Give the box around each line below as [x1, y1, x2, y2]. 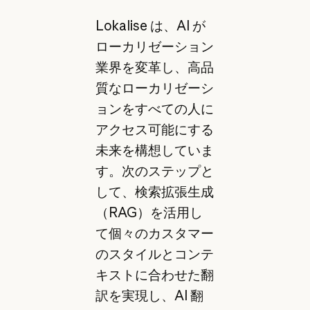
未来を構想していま [95, 141, 214, 158]
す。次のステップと [95, 162, 214, 179]
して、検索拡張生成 [95, 183, 214, 200]
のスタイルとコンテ [95, 245, 214, 262]
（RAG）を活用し [95, 203, 203, 221]
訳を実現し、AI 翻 [95, 286, 203, 304]
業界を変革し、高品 [95, 58, 214, 75]
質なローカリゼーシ [95, 79, 214, 96]
